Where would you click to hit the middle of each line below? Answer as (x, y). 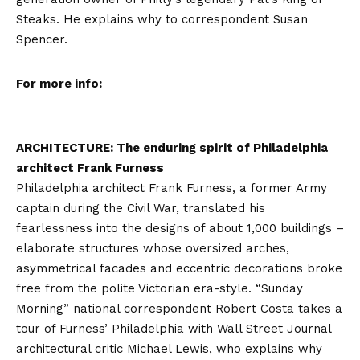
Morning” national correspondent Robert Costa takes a (179, 309)
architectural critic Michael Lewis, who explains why (169, 349)
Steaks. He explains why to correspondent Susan (162, 20)
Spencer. (42, 40)
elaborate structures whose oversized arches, (153, 249)
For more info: (59, 84)
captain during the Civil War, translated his (141, 209)
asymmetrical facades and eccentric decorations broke (179, 269)
